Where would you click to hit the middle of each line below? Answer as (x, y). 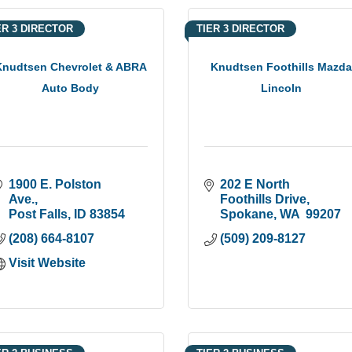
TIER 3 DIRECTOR (240, 28)
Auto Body (71, 88)
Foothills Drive (263, 199)
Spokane (247, 214)
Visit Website (48, 262)
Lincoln (282, 88)
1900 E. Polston (55, 184)
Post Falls (38, 214)
